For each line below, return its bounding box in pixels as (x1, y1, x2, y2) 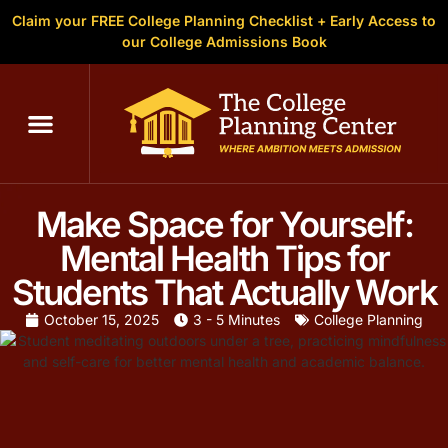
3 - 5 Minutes (193, 311, 280, 329)
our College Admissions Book (121, 33, 327, 50)
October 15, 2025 (44, 311, 159, 329)
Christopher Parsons (111, 402, 274, 423)
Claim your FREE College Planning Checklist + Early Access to (12, 12, 436, 29)
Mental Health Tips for (59, 237, 389, 280)
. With (337, 423, 381, 444)
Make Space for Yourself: (35, 203, 413, 246)
